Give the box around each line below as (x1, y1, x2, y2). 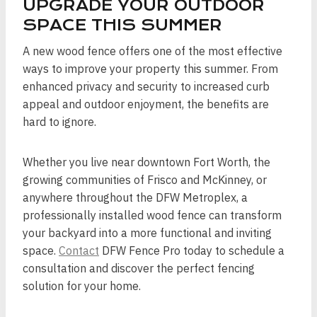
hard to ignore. (23, 115, 96, 129)
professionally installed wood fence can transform (23, 208, 282, 222)
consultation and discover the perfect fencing (23, 261, 255, 275)
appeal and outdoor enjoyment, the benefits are (23, 97, 269, 111)
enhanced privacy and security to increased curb (23, 79, 270, 93)
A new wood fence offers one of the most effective (23, 44, 282, 58)
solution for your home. (23, 279, 141, 293)
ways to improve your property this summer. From (23, 62, 278, 76)
